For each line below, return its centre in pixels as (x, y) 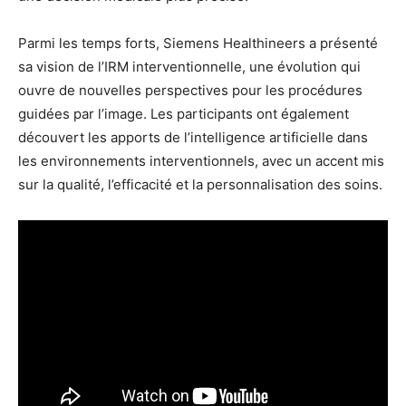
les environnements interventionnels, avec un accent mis (201, 161)
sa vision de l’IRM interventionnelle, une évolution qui (189, 67)
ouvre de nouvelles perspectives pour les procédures (190, 91)
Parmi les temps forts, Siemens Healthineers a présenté (198, 43)
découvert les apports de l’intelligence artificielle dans (193, 138)
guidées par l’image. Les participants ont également (184, 114)
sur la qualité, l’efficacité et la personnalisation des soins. (200, 185)
